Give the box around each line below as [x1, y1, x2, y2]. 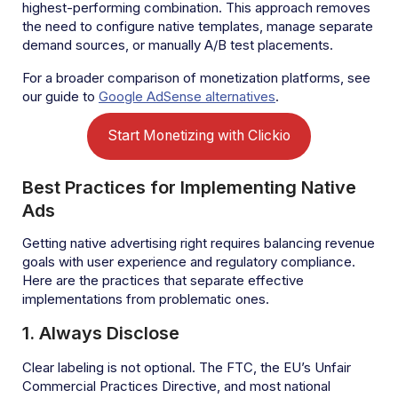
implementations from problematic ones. [22, 290, 269, 307]
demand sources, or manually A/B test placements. [22, 36, 333, 53]
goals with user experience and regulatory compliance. [22, 252, 355, 270]
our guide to [22, 87, 99, 105]
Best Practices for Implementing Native [22, 176, 356, 198]
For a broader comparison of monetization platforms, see [22, 68, 370, 86]
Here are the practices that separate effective [22, 271, 304, 289]
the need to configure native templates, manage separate [22, 17, 373, 35]
